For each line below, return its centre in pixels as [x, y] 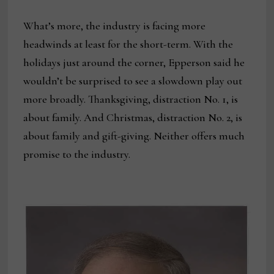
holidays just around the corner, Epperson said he [134, 62]
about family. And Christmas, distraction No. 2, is [133, 117]
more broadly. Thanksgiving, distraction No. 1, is [131, 99]
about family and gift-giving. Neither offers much [134, 135]
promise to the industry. [77, 154]
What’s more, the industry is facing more [115, 25]
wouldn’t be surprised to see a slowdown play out [133, 80]
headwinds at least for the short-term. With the [128, 44]
